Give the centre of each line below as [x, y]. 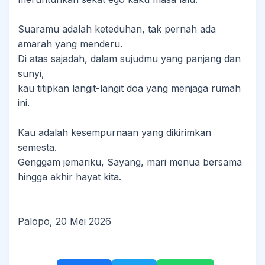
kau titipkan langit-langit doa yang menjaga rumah [129, 88]
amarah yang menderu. [70, 44]
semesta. [37, 147]
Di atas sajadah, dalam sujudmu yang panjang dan [129, 59]
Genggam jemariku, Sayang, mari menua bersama [130, 162]
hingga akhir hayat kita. [70, 177]
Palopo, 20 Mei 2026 [64, 221]
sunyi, [31, 73]
